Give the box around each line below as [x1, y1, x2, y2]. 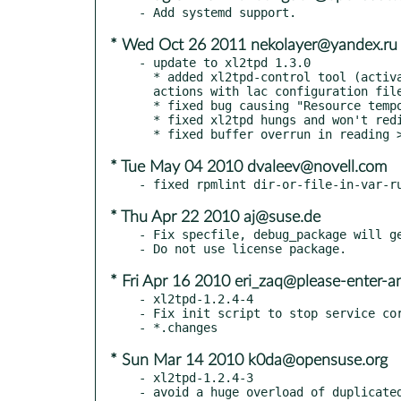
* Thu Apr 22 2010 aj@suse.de [110, 209, 320, 226]
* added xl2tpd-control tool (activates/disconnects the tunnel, [139, 69, 153, 84]
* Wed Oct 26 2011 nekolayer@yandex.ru [110, 37, 397, 54]
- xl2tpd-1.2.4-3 [139, 370, 253, 385]
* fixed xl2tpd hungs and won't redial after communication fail [139, 112, 153, 127]
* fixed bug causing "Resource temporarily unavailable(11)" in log [139, 98, 153, 113]
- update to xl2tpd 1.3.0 [139, 55, 311, 70]
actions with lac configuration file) [139, 83, 153, 98]
